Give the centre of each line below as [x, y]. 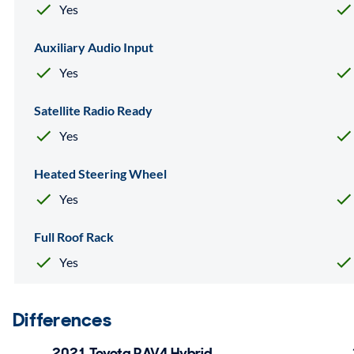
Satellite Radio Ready [93, 110]
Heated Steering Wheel [100, 173]
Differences [62, 319]
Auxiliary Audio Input [94, 47]
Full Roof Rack [74, 236]
